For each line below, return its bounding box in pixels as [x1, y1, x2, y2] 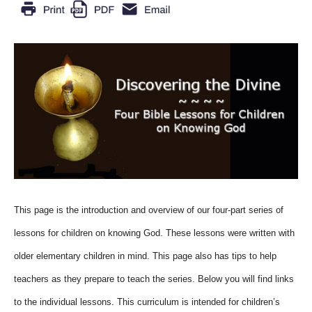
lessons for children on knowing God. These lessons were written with [14, 228, 295, 239]
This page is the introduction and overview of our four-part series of [14, 205, 283, 216]
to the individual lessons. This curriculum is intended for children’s [14, 297, 280, 308]
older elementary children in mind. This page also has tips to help [14, 251, 276, 262]
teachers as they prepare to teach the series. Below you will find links [14, 274, 294, 285]
